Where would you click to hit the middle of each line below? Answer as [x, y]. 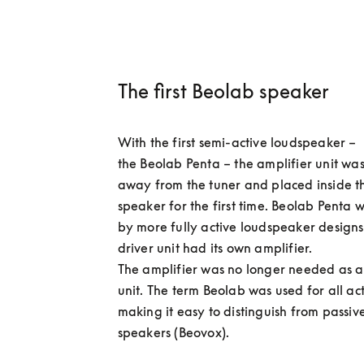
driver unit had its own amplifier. [217, 248]
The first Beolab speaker [225, 91]
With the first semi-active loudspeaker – [237, 143]
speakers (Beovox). [175, 333]
